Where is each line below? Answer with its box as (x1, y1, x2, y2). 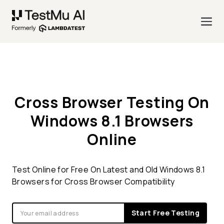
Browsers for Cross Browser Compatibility (12, 176, 175, 187)
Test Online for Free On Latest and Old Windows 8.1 (12, 164, 205, 175)
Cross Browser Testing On (14, 92, 209, 113)
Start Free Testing (131, 208, 199, 218)
